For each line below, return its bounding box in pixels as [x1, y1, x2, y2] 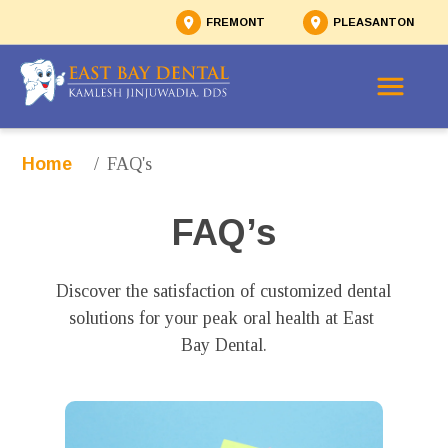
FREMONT [206, 15, 265, 28]
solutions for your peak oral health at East [69, 308, 374, 328]
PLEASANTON [333, 15, 414, 28]
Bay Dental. [181, 335, 267, 355]
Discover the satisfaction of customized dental [56, 281, 391, 301]
